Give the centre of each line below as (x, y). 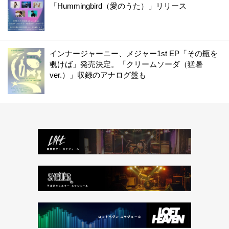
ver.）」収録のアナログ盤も (98, 75)
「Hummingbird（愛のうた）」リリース (118, 6)
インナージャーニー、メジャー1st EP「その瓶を (134, 54)
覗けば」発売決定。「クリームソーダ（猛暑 (126, 64)
